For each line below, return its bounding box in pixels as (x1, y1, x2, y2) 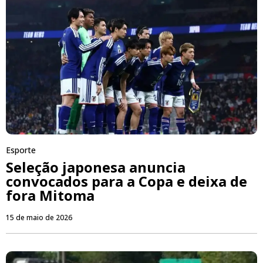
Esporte (6, 144, 36, 156)
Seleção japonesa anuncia (6, 157, 186, 177)
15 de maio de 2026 (6, 213, 72, 223)
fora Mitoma (6, 186, 95, 205)
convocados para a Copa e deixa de (6, 171, 247, 191)
